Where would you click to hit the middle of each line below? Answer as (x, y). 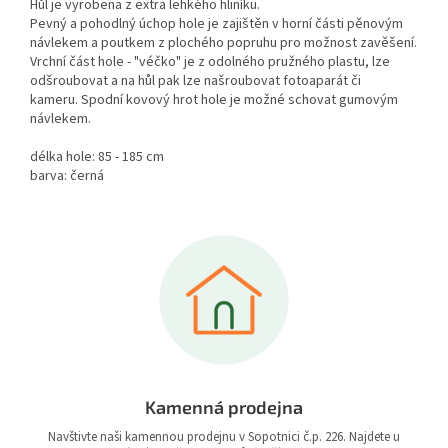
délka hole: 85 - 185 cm (97, 157)
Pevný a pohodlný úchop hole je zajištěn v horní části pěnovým (216, 24)
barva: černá (67, 176)
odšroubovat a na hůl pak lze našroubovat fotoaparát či (195, 81)
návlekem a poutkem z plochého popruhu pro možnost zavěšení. (223, 43)
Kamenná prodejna (224, 407)
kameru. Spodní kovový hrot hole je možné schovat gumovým (214, 100)
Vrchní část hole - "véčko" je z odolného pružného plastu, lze (210, 62)
